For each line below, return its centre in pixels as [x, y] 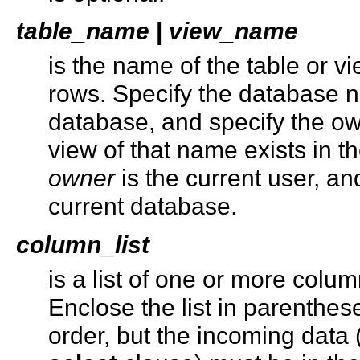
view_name [233, 31]
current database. [143, 206]
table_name [83, 31]
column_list [83, 244]
